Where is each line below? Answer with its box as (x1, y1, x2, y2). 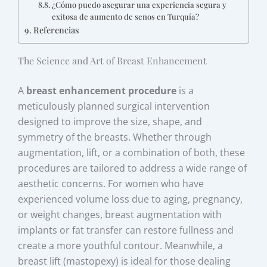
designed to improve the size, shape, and (18, 114, 203, 128)
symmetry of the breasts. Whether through (18, 130, 212, 144)
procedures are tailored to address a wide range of (18, 161, 247, 175)
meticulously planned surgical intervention (18, 99, 210, 113)
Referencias (33, 23, 80, 36)
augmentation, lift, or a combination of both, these (18, 145, 246, 159)
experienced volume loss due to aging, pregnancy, (18, 192, 243, 206)
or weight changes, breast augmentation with (18, 207, 222, 221)
